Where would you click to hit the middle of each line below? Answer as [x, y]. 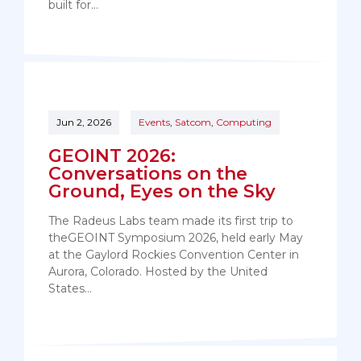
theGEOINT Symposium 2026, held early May [176, 238]
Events [154, 122]
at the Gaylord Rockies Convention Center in [174, 255]
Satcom [193, 122]
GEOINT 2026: [112, 156]
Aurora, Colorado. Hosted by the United [158, 272]
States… [70, 289]
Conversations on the [148, 174]
